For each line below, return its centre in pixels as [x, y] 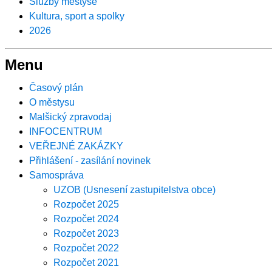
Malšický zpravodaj [70, 117]
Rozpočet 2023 [86, 233]
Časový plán [56, 87]
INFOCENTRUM [66, 131]
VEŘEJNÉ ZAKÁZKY [76, 146]
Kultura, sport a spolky [77, 16]
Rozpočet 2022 [86, 248]
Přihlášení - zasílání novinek [90, 160]
